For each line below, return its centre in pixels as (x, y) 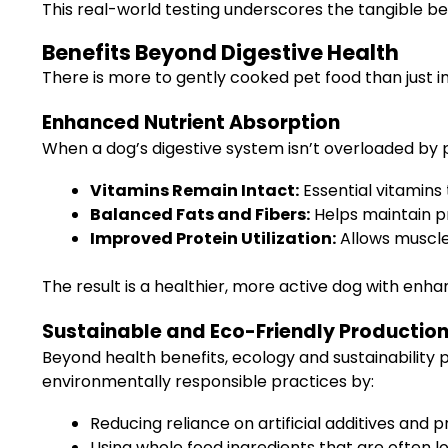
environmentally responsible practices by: (208, 381)
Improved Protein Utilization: (213, 238)
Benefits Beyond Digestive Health (220, 52)
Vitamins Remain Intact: (194, 190)
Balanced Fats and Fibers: (200, 214)
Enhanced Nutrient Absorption (191, 122)
